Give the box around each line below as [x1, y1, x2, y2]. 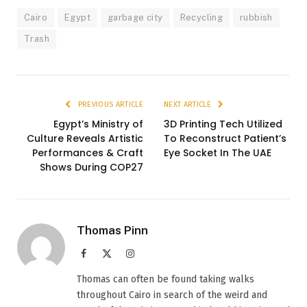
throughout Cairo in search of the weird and [77, 288, 267, 301]
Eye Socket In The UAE [164, 145, 271, 160]
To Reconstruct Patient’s [164, 131, 286, 145]
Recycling [180, 12, 223, 23]
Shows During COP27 [40, 160, 143, 174]
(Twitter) [111, 261, 146, 271]
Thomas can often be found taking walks [77, 273, 254, 285]
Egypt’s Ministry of [53, 116, 143, 131]
